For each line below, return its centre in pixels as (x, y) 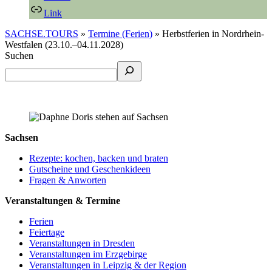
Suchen (19, 55)
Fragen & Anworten (68, 180)
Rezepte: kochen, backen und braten (99, 158)
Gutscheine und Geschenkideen (90, 169)
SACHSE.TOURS (42, 33)
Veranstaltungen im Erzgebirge (88, 254)
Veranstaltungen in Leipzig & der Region (108, 265)
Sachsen (22, 137)
